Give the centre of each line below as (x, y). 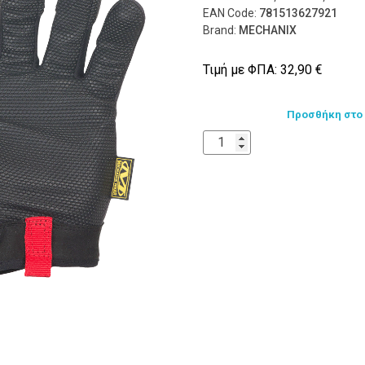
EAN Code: (231, 13)
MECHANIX (268, 30)
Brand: (221, 30)
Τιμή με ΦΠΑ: (242, 69)
